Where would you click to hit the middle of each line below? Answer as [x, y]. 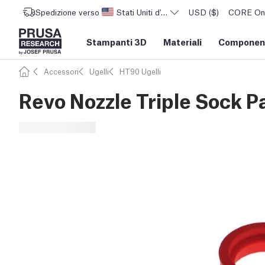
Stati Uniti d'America [153, 12]
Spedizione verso [67, 12]
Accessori [61, 71]
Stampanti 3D [117, 41]
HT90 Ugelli [140, 71]
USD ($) [204, 12]
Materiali [182, 41]
